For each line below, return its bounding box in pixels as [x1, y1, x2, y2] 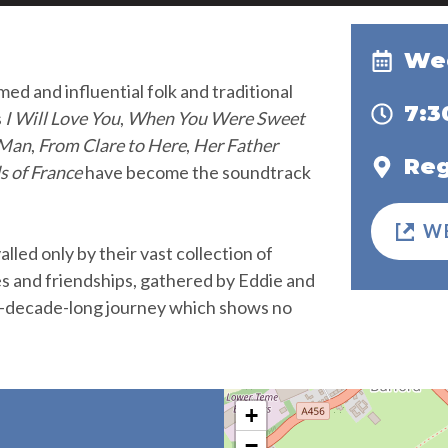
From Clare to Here [38, 134, 186, 156]
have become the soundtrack [82, 161, 311, 183]
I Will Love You [5, 107, 120, 129]
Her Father [193, 134, 278, 156]
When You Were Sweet [127, 107, 305, 129]
